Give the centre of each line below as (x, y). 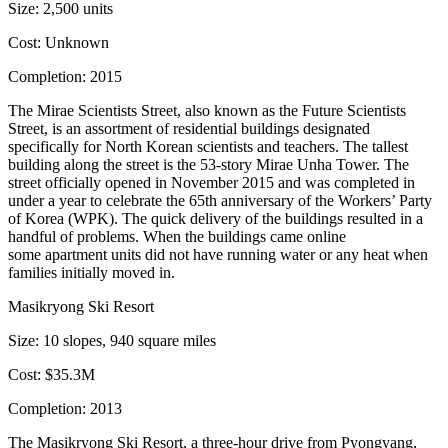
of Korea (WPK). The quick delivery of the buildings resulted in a (215, 218)
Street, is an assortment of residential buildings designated (189, 128)
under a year (47, 200)
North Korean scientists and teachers (220, 146)
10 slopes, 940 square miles (127, 340)
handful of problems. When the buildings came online (177, 236)
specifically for (56, 146)
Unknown (75, 42)
